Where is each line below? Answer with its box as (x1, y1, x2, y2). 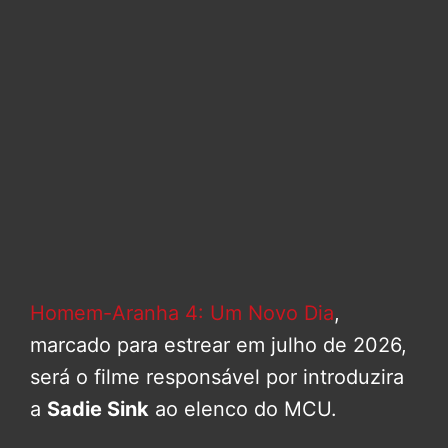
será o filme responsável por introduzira (30, 365, 404, 390)
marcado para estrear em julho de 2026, (30, 333, 407, 358)
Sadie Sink (47, 397, 149, 422)
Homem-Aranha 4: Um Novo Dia (30, 301, 334, 326)
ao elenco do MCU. (149, 397, 337, 422)
